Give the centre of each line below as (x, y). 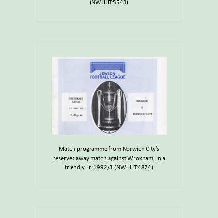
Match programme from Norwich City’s (109, 149)
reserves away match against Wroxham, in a (109, 159)
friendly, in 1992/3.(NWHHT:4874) (109, 168)
